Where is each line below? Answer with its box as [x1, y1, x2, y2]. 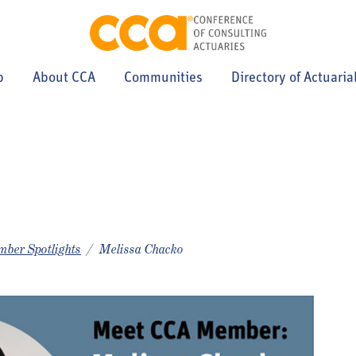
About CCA [33, 71, 95, 86]
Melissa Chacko [99, 241, 184, 257]
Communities [124, 71, 203, 86]
